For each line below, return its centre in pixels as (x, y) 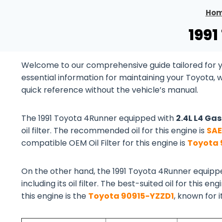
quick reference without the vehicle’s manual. (110, 90)
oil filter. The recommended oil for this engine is (114, 131)
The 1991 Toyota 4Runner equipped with (99, 118)
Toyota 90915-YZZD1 (131, 196)
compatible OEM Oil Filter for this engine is (104, 143)
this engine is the (55, 196)
